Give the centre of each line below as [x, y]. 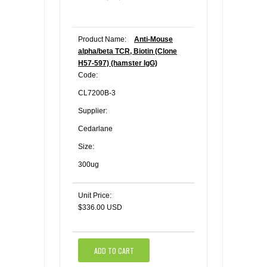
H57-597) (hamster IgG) [118, 63]
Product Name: [102, 39]
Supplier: [93, 111]
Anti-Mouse [153, 39]
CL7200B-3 [97, 93]
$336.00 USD [100, 207]
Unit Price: [95, 195]
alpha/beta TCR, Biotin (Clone [128, 51]
